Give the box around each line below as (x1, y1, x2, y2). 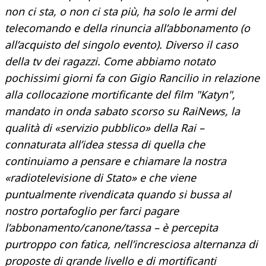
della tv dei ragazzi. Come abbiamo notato (5, 54, 216, 69)
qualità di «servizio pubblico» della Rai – (5, 121, 204, 135)
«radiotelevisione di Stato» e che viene (5, 170, 196, 185)
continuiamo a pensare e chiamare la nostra (5, 154, 226, 169)
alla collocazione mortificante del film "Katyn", (5, 87, 235, 102)
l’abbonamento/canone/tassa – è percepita (5, 220, 218, 235)
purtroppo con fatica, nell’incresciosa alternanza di (5, 237, 258, 252)
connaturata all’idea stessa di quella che (5, 137, 205, 152)
